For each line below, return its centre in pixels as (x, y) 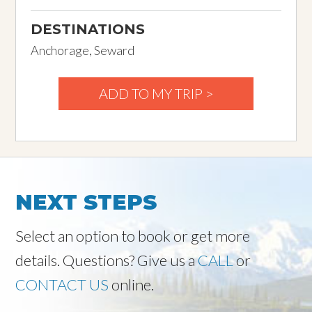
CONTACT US (62, 284)
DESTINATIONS (87, 29)
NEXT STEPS (86, 202)
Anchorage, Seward (82, 50)
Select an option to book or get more (133, 235)
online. (132, 284)
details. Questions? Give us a (107, 260)
